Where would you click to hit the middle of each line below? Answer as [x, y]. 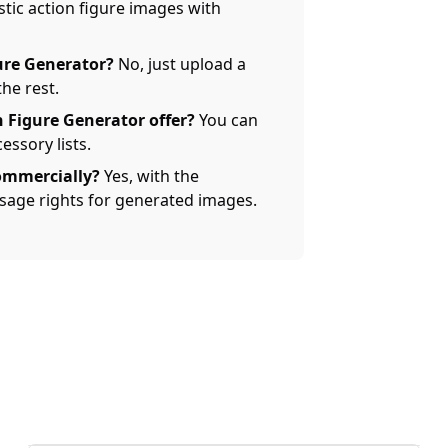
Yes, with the [149, 176]
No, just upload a [180, 64]
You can [226, 120]
